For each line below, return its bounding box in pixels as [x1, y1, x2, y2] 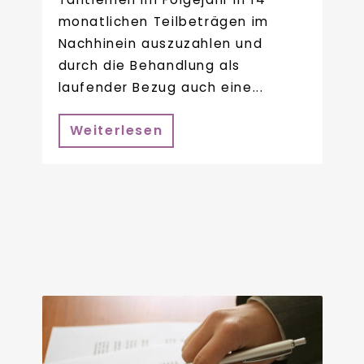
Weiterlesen [69, 120, 163, 140]
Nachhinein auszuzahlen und [58, 35, 263, 53]
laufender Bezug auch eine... [58, 79, 264, 97]
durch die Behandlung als [58, 57, 240, 75]
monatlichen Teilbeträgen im [58, 13, 269, 31]
